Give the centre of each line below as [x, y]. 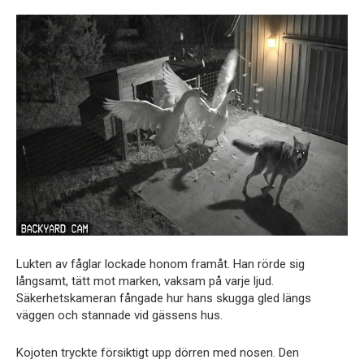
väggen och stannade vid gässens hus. [119, 315]
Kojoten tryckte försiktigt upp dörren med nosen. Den [158, 352]
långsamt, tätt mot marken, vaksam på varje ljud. [145, 281]
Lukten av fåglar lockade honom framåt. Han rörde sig [160, 264]
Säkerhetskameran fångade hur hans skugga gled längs [164, 298]
